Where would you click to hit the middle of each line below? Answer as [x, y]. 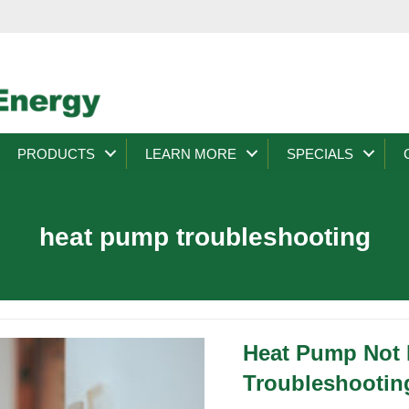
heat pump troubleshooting [204, 236]
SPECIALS [320, 153]
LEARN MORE [191, 153]
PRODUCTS [56, 153]
